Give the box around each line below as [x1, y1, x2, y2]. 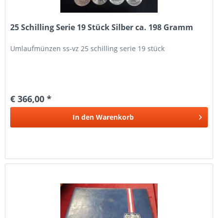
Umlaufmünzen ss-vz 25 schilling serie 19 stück [10, 44, 165, 54]
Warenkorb [96, 112, 134, 122]
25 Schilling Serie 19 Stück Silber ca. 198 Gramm [10, 22, 194, 33]
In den [73, 112, 94, 122]
